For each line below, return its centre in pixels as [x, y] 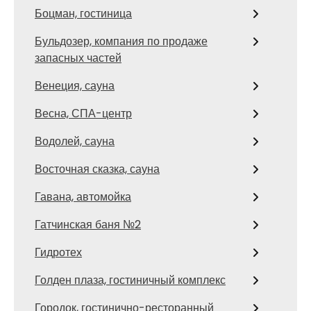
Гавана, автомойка [83, 196]
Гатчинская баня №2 [88, 224]
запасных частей [78, 58]
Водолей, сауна [75, 141]
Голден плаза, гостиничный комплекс [130, 280]
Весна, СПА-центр [83, 113]
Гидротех [58, 252]
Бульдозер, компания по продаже [121, 41]
